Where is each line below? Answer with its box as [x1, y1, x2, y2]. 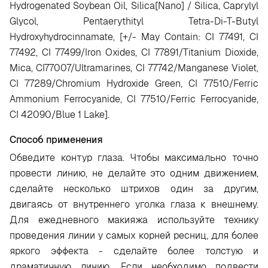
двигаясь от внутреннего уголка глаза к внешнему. [10, 198, 258, 211]
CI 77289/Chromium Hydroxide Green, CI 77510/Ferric [10, 77, 258, 90]
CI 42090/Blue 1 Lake [10, 108, 105, 121]
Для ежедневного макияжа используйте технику [10, 214, 258, 226]
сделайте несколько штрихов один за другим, [10, 182, 258, 195]
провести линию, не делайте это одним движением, [10, 167, 258, 179]
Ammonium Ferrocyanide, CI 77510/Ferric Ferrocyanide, [10, 93, 258, 105]
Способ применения [10, 133, 103, 146]
